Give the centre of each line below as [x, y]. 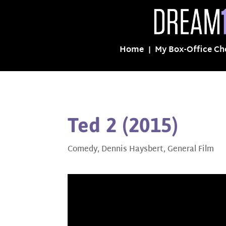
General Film [191, 150]
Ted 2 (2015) [123, 125]
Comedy [83, 150]
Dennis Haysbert [133, 150]
